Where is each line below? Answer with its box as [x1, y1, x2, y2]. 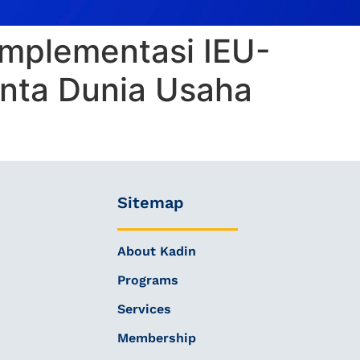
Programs [117, 272, 178, 288]
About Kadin [117, 243, 196, 259]
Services [117, 301, 171, 317]
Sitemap [117, 193, 184, 212]
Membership [117, 330, 196, 346]
